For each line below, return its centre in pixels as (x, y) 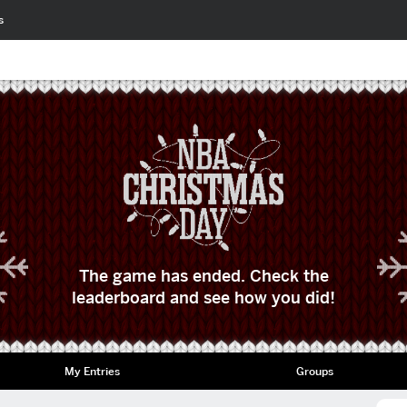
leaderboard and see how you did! (203, 298)
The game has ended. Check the (203, 276)
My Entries (92, 371)
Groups (315, 371)
